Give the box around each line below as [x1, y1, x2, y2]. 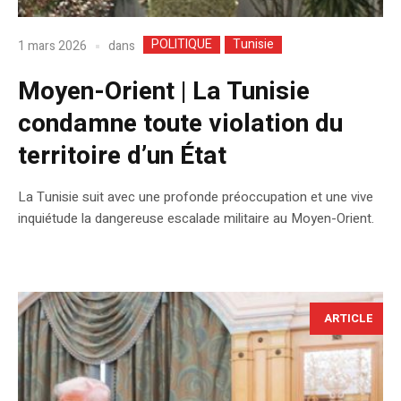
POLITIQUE [151, 34, 212, 54]
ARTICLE [324, 309, 373, 327]
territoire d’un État [18, 137, 226, 175]
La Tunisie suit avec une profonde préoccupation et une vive [18, 186, 373, 207]
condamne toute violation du [18, 105, 343, 142]
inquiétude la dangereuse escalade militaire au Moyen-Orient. [18, 208, 374, 228]
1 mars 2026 [18, 37, 87, 56]
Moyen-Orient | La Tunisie [18, 73, 310, 110]
